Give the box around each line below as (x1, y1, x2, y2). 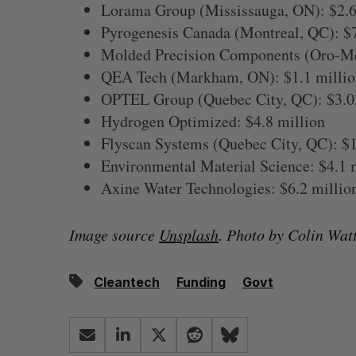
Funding (176, 274, 226, 290)
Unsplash (159, 224, 219, 245)
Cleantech (94, 274, 160, 290)
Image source (69, 224, 159, 245)
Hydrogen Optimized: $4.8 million (101, 110, 325, 132)
